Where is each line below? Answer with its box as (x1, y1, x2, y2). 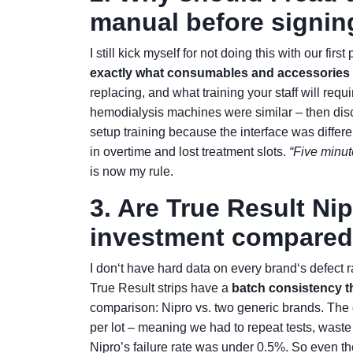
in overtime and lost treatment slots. (90, 145, 289, 158)
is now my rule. (90, 165, 173, 178)
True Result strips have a (90, 281, 232, 295)
